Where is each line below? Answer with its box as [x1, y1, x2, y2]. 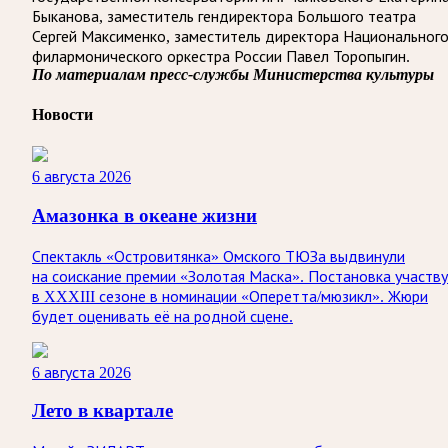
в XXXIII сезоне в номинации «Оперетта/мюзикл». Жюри [32, 287, 428, 305]
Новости [32, 105, 93, 123]
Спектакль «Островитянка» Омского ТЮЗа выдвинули [32, 247, 405, 265]
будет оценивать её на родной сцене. [32, 307, 293, 325]
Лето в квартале [32, 400, 173, 422]
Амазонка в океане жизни [32, 204, 257, 226]
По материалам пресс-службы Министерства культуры [32, 65, 434, 83]
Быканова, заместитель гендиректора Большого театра [32, 7, 416, 25]
